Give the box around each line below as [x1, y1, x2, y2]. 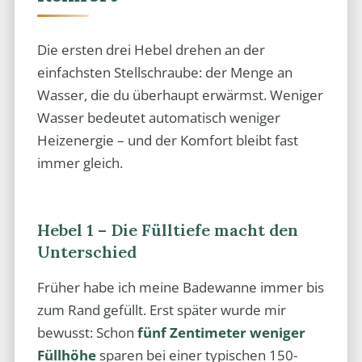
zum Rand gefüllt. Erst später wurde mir [36, 301, 286, 320]
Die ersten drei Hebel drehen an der [36, 40, 265, 59]
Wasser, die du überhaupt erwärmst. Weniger [36, 85, 323, 104]
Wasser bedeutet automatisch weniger [36, 107, 280, 127]
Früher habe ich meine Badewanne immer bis [36, 278, 324, 297]
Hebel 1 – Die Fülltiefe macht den [36, 219, 298, 240]
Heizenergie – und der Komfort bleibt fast [36, 130, 298, 149]
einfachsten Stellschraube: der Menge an [36, 62, 293, 82]
